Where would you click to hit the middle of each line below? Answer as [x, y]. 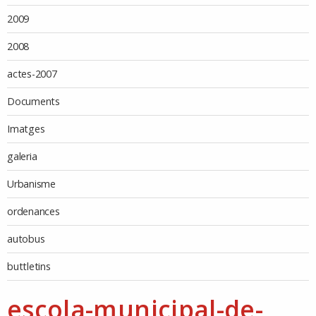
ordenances [34, 212]
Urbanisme [31, 184]
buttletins [29, 267]
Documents [34, 102]
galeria [22, 157]
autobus [26, 239]
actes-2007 [32, 74]
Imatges [26, 129]
